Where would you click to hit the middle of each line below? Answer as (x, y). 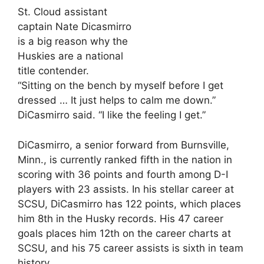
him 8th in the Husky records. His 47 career (121, 218)
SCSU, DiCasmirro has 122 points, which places (129, 204)
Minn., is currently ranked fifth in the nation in (125, 159)
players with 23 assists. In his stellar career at (126, 189)
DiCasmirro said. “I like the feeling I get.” (112, 115)
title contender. (53, 71)
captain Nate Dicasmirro (75, 27)
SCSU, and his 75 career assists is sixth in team (131, 248)
